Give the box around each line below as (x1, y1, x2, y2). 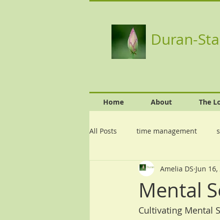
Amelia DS (160, 164, 193, 173)
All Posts (89, 126, 117, 136)
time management (137, 126, 197, 136)
